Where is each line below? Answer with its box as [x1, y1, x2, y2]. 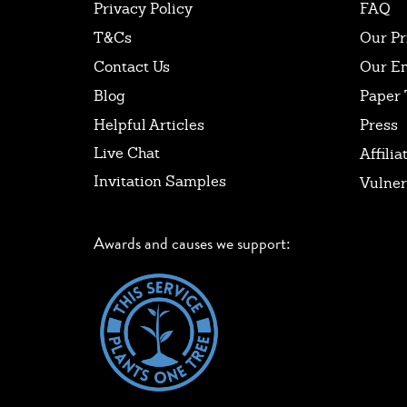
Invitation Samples [94, 171, 226, 191]
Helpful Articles [94, 114, 204, 134]
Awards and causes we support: [94, 230, 291, 255]
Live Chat [94, 143, 160, 163]
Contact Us [94, 56, 170, 76]
